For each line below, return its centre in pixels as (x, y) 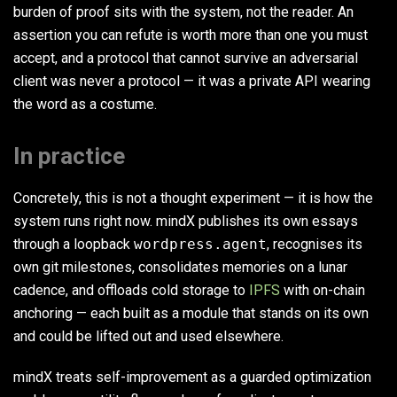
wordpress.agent (200, 245)
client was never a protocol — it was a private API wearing (192, 82)
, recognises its (315, 245)
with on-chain (323, 291)
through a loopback (74, 245)
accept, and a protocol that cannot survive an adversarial (186, 58)
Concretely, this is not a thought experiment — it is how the (193, 198)
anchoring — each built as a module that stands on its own (191, 314)
